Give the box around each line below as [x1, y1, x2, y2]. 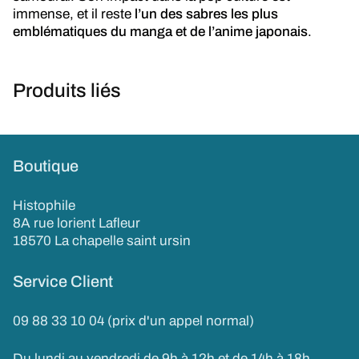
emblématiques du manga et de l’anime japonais [13, 24, 309, 39]
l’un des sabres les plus [135, 6, 279, 22]
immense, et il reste [13, 6, 135, 22]
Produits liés [13, 80, 121, 101]
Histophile [13, 198, 75, 213]
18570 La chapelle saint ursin [13, 233, 192, 248]
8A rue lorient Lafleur [13, 216, 141, 231]
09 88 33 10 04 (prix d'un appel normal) [13, 313, 255, 329]
